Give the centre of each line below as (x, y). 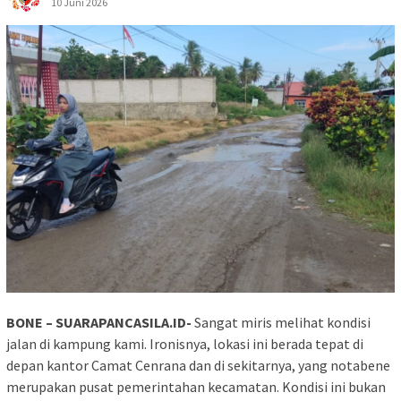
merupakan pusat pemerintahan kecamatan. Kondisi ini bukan (196, 387)
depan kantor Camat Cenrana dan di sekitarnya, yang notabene (198, 366)
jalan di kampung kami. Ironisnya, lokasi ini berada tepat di (185, 344)
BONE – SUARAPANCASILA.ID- (99, 323)
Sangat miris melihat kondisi (281, 323)
